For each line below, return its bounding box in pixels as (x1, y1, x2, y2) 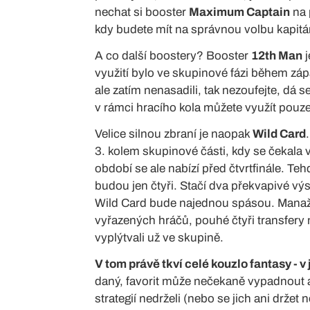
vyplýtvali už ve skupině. (95, 230, 224, 244)
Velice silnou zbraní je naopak (95, 127, 253, 140)
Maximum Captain (189, 5, 290, 19)
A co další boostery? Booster (95, 48, 251, 62)
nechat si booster (95, 5, 189, 19)
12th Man (251, 48, 302, 62)
